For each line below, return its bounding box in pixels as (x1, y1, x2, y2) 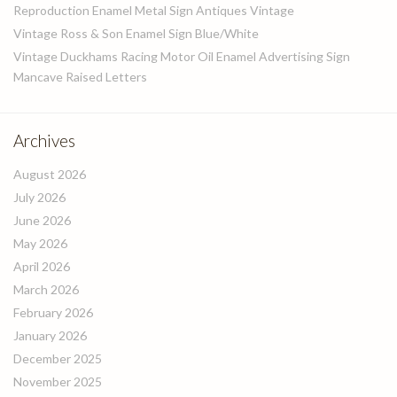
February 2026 (13, 305, 93, 320)
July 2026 (13, 190, 66, 205)
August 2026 (13, 167, 86, 182)
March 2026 (13, 282, 79, 297)
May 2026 (13, 236, 67, 251)
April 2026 (13, 259, 70, 274)
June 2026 (13, 213, 71, 228)
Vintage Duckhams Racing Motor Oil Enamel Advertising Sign (13, 49, 350, 64)
